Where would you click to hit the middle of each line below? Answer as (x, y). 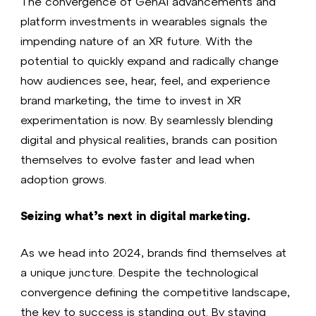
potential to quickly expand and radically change (150, 61)
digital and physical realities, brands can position (149, 140)
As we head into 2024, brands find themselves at (154, 253)
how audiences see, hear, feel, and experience (146, 80)
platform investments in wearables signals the (144, 21)
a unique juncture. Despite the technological (140, 272)
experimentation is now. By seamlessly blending (147, 120)
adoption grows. (64, 179)
